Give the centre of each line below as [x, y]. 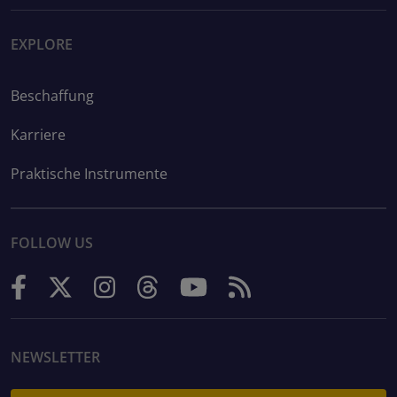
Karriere [38, 135]
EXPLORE [42, 45]
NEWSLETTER [55, 358]
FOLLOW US [52, 242]
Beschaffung [52, 96]
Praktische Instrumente [89, 174]
